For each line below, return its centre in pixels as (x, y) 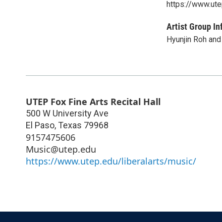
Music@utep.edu (61, 149)
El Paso (40, 125)
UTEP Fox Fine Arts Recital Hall (93, 101)
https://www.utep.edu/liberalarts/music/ (111, 161)
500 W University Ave (67, 113)
